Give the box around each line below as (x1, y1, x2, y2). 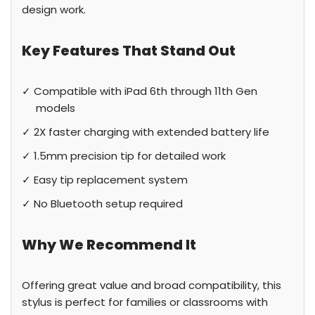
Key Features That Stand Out (22, 41, 236, 60)
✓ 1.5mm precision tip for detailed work (22, 148, 226, 163)
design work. (22, 2, 86, 17)
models (36, 101, 75, 115)
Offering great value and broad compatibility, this (22, 278, 281, 292)
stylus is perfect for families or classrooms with (22, 295, 268, 309)
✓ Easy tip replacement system (22, 172, 188, 187)
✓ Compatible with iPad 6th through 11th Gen (22, 84, 257, 98)
